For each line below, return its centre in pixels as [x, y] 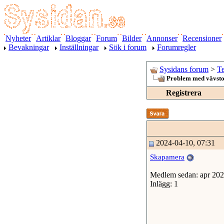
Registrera [183, 93]
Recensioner [202, 38]
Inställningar [79, 47]
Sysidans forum [184, 69]
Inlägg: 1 [164, 184]
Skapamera [167, 157]
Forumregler [176, 47]
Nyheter [18, 38]
